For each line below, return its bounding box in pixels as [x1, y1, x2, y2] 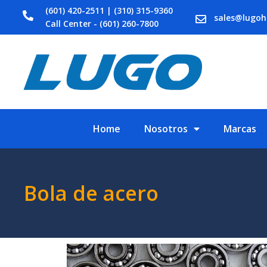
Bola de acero [24, 179, 159, 207]
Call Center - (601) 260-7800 [45, 18, 159, 29]
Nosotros [144, 122, 188, 136]
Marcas [223, 122, 256, 136]
